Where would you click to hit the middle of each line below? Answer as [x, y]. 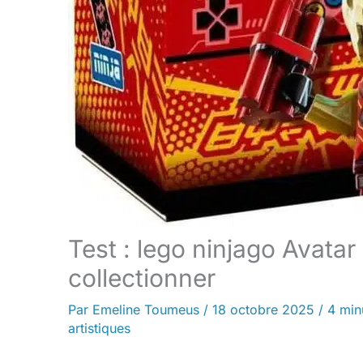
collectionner [142, 278]
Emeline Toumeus [148, 310]
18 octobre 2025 [265, 310]
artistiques [99, 328]
